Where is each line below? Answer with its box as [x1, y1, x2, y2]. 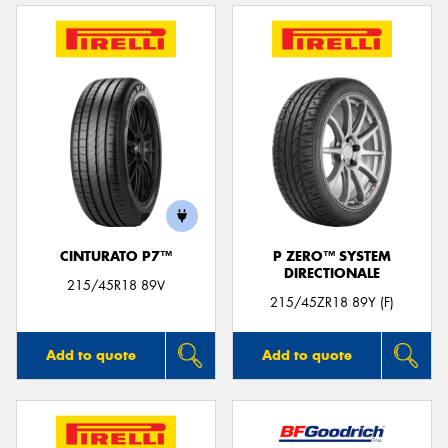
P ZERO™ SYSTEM [273, 248, 391, 266]
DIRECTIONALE [284, 265, 380, 283]
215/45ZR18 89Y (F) [270, 294, 394, 312]
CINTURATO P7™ [60, 248, 172, 266]
